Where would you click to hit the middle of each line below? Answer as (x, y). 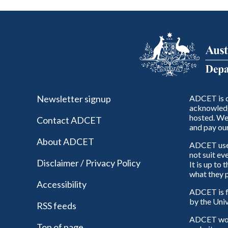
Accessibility (62, 184)
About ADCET (65, 141)
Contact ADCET (69, 120)
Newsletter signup (74, 98)
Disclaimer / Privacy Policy (89, 163)
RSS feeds (56, 205)
